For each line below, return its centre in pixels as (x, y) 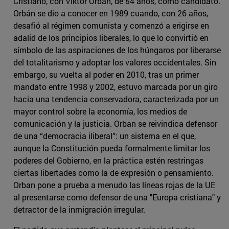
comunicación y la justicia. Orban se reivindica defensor (115, 124)
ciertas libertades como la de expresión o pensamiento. (113, 173)
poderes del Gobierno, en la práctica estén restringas (108, 161)
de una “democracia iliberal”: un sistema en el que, (105, 136)
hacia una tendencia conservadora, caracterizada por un (116, 99)
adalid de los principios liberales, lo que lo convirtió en (111, 38)
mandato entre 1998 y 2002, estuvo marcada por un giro (116, 87)
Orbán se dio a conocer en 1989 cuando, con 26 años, (111, 13)
